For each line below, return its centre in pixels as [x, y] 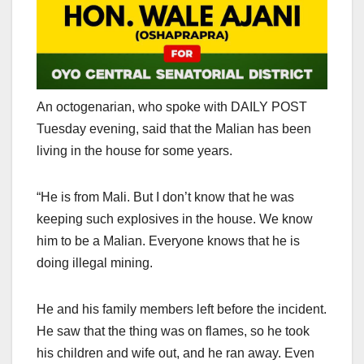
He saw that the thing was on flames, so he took [173, 331]
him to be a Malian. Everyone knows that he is [168, 240]
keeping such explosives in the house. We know [175, 219]
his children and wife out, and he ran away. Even [175, 353]
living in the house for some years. [134, 150]
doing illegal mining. [95, 262]
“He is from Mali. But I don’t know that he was [165, 197]
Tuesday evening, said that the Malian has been [174, 128]
